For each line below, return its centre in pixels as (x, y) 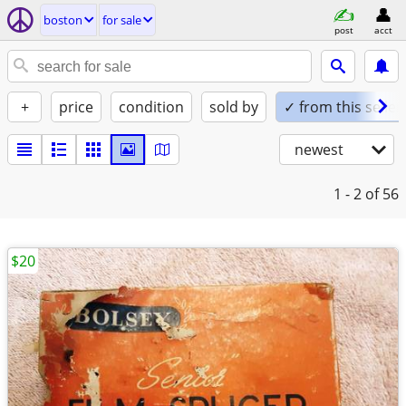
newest (319, 150)
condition (151, 107)
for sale (122, 20)
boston (63, 20)
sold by (234, 107)
